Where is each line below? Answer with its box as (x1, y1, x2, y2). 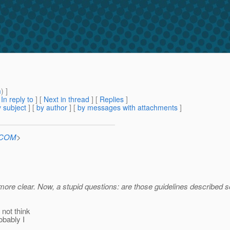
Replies (100, 94, 124, 105)
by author (36, 102, 67, 113)
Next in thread (44, 94, 89, 105)
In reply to (1, 94, 33, 105)
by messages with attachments (78, 102, 178, 113)
